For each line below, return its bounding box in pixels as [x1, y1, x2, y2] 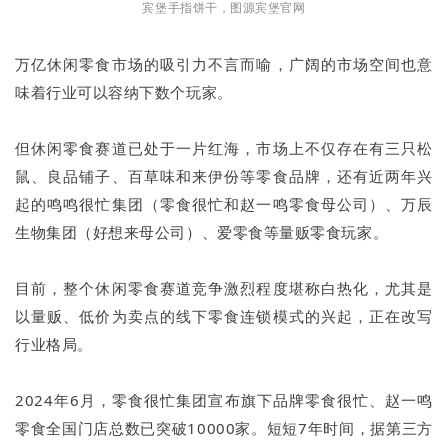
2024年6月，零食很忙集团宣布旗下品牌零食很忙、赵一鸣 [15, 390, 433, 411]
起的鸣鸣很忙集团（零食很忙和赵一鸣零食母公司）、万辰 [15, 194, 433, 215]
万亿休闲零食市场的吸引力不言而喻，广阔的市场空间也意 [15, 54, 433, 75]
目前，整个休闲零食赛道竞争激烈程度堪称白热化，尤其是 [15, 278, 433, 299]
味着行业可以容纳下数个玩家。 [15, 82, 233, 103]
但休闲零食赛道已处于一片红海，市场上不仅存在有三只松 [15, 138, 433, 159]
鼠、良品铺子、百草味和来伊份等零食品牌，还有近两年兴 [15, 166, 433, 187]
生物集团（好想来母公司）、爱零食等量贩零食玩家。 [15, 222, 389, 243]
